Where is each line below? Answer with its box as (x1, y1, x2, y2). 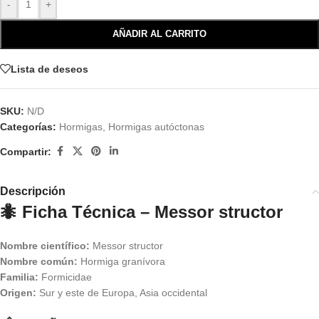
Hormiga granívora (78, 256, 165, 267)
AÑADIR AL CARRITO (113, 28, 206, 39)
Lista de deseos (11, 63, 88, 75)
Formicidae (38, 271, 92, 283)
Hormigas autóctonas (108, 121, 204, 132)
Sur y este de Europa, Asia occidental (36, 287, 207, 298)
